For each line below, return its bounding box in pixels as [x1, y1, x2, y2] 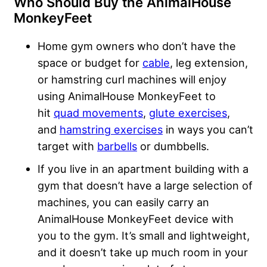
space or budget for [38, 55, 142, 69]
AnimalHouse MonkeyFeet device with [38, 212, 234, 225]
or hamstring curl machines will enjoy [38, 72, 226, 86]
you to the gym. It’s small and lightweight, [38, 228, 250, 242]
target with [38, 139, 97, 153]
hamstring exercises [60, 122, 163, 136]
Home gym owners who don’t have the [38, 39, 236, 52]
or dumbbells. [137, 139, 212, 153]
